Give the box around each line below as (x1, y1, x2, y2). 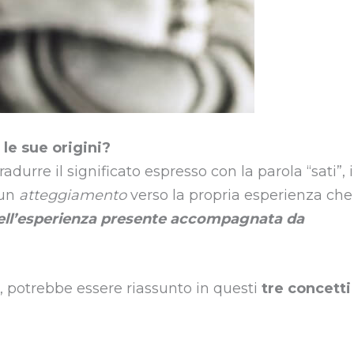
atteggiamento (19, 186, 130, 204)
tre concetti (262, 280, 351, 298)
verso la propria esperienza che (130, 186, 352, 204)
